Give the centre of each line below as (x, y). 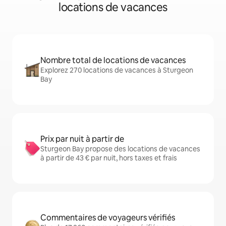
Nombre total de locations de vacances (113, 60)
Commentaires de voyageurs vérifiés (108, 218)
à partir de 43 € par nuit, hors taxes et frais (109, 158)
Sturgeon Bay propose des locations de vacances (120, 149)
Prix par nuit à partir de (82, 139)
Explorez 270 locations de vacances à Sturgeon (117, 70)
